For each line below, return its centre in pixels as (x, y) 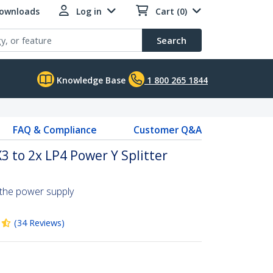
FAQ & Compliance (55, 130)
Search (172, 40)
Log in (89, 11)
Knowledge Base (90, 80)
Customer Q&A (167, 130)
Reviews (45, 223)
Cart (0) (171, 11)
